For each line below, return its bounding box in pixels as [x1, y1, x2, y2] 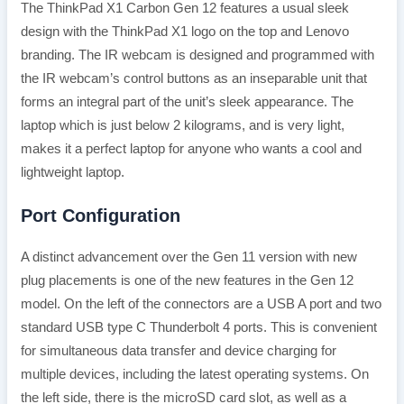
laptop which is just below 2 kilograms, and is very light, [20, 118, 344, 133]
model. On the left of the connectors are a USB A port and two [20, 296, 381, 311]
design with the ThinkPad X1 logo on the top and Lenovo [20, 24, 349, 40]
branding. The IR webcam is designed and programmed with [20, 48, 374, 63]
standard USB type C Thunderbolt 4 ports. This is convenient [20, 319, 377, 335]
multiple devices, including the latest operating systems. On [20, 366, 369, 381]
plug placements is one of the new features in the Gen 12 [20, 272, 353, 288]
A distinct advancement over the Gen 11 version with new [20, 249, 357, 264]
